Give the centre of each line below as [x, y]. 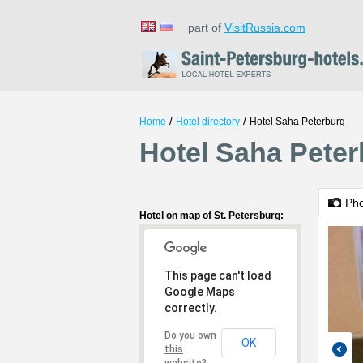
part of [201, 28]
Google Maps [200, 292]
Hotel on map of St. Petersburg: [211, 216]
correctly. [191, 308]
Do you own [190, 335]
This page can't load [218, 275]
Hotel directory [208, 122]
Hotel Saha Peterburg [297, 122]
